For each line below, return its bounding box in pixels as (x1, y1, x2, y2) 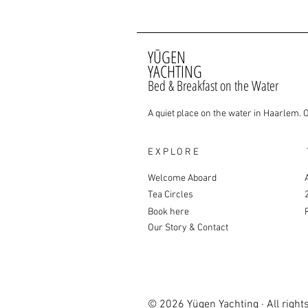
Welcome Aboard (148, 173, 217, 184)
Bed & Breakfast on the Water (148, 76, 278, 95)
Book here (148, 206, 189, 218)
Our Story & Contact (148, 222, 228, 234)
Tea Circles (148, 189, 193, 201)
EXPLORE (148, 146, 201, 158)
